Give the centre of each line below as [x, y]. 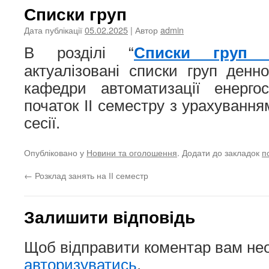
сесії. [42, 123]
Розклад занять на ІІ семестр [90, 175]
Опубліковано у [55, 152]
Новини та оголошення [132, 152]
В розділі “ [79, 53]
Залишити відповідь [110, 216]
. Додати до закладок [219, 152]
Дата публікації [53, 30]
